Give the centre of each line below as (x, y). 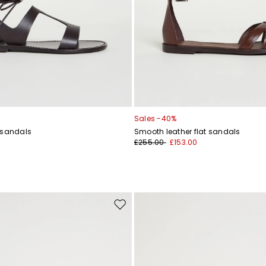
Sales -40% (156, 119)
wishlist (132, 232)
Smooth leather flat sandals (187, 132)
